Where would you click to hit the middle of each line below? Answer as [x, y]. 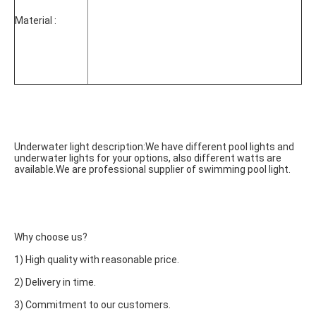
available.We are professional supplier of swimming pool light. [152, 169]
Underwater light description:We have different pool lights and [154, 147]
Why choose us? [51, 237]
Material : [36, 20]
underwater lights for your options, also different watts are [148, 158]
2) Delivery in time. [55, 282]
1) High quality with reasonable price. [97, 260]
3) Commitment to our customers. [92, 305]
